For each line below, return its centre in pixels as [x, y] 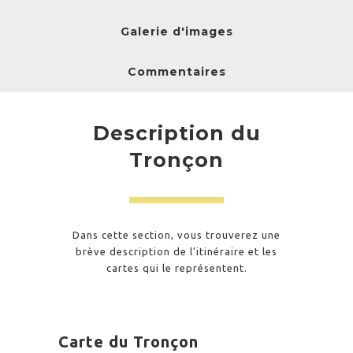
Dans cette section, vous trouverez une [176, 235]
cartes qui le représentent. [176, 268]
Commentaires [176, 72]
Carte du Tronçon [128, 342]
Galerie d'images [176, 32]
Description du [176, 133]
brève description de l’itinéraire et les [176, 251]
